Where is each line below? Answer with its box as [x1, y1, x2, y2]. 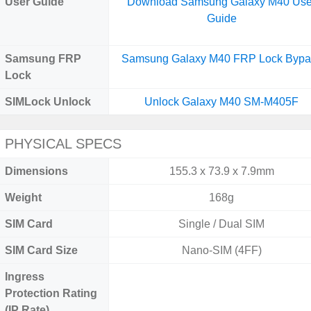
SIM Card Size [5, 244, 78, 256]
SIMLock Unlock [5, 96, 91, 108]
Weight [5, 192, 42, 203]
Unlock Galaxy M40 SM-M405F [144, 96, 299, 108]
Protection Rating [5, 287, 97, 299]
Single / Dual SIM [178, 218, 265, 230]
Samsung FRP [5, 53, 81, 65]
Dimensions [5, 165, 68, 177]
